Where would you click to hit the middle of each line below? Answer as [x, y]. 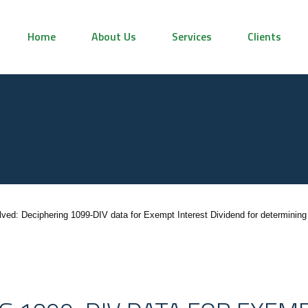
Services [192, 36]
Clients [264, 36]
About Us [114, 36]
